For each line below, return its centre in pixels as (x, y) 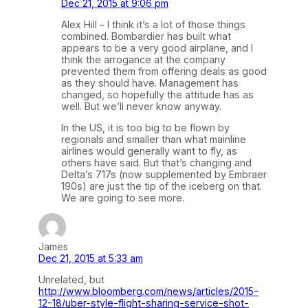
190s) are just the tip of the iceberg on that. (162, 186)
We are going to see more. (123, 197)
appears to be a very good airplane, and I (157, 47)
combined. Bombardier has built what (146, 36)
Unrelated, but (71, 280)
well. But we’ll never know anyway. (141, 106)
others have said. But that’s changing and (156, 162)
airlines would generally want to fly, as (149, 151)
